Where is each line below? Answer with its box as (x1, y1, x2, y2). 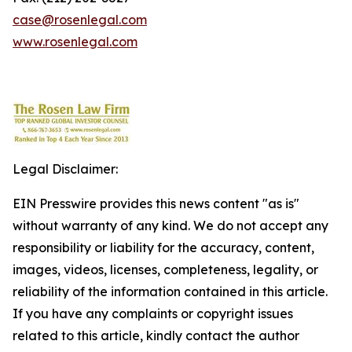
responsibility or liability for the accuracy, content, (13, 240, 314, 255)
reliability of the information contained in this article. (13, 284, 328, 299)
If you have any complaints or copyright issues (13, 306, 293, 321)
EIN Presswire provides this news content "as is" (13, 196, 299, 211)
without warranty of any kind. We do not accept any (13, 218, 328, 233)
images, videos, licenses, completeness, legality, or (13, 262, 318, 277)
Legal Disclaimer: (13, 161, 118, 177)
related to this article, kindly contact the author (13, 328, 299, 343)
